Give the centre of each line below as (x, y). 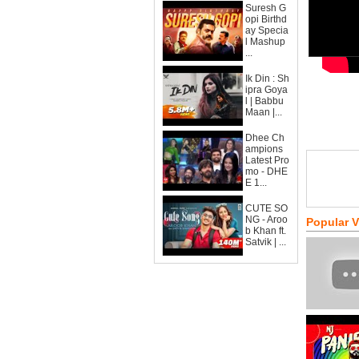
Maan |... (264, 112)
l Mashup (265, 42)
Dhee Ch (265, 138)
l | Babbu (264, 101)
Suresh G (266, 8)
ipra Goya (266, 90)
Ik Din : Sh (267, 79)
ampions (264, 149)
